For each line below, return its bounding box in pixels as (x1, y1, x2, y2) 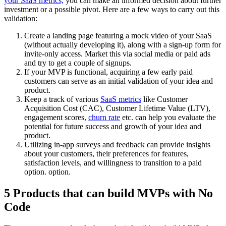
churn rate (88, 113, 120, 122)
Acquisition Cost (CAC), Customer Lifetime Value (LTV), (24, 104, 210, 113)
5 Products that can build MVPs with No (4, 186, 213, 200)
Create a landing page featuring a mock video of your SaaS (24, 31, 212, 40)
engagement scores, (24, 113, 88, 122)
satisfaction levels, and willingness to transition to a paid (24, 158, 202, 167)
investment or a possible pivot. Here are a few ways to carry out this (4, 5, 219, 14)
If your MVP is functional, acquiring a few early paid (24, 68, 193, 77)
